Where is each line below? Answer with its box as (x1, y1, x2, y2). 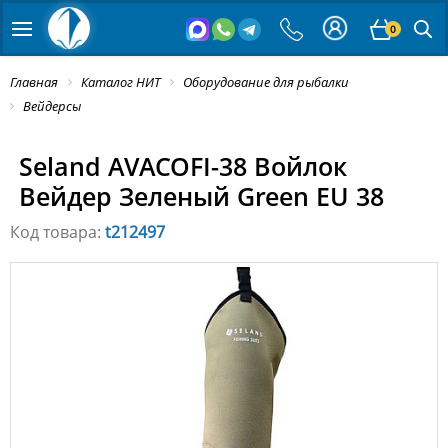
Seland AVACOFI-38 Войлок (18, 149, 347, 184)
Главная (10, 73, 58, 91)
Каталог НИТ (81, 73, 160, 91)
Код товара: (10, 221, 105, 244)
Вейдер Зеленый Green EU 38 (18, 179, 384, 214)
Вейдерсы (23, 97, 81, 116)
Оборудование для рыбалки (183, 73, 349, 91)
